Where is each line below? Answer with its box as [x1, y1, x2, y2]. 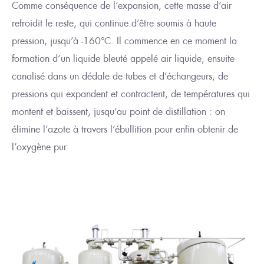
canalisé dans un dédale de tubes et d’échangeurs [12, 70, 212, 83]
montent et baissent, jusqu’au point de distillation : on [12, 105, 225, 118]
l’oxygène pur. [12, 140, 68, 154]
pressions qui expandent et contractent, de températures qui [12, 87, 250, 101]
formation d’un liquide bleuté [12, 52, 130, 65]
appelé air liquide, [130, 52, 207, 65]
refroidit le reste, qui [12, 16, 95, 30]
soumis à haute [154, 16, 216, 30]
